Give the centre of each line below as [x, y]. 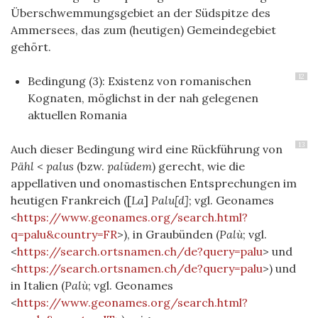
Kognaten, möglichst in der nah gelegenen [143, 98]
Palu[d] [170, 201]
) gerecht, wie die [198, 166]
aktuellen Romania [77, 115]
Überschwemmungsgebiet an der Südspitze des [141, 13]
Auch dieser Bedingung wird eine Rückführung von [147, 149]
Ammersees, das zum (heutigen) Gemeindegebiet [143, 30]
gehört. [31, 47]
